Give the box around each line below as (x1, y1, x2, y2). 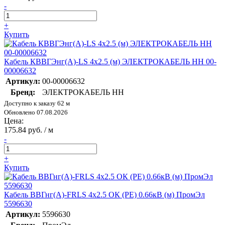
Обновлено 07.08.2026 (4, 108, 68, 116)
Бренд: (11, 87, 35, 96)
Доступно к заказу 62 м (4, 99, 70, 107)
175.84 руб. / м (4, 125, 53, 134)
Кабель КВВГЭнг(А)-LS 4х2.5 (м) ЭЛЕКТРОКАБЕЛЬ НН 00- (4, 57, 216, 66)
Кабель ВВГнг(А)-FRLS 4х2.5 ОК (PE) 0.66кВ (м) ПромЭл (4, 190, 205, 199)
